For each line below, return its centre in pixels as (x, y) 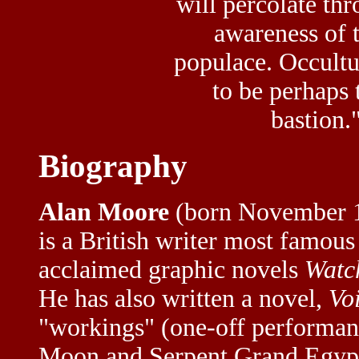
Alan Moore (104, 212)
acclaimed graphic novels (171, 270)
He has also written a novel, (184, 299)
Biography (113, 166)
